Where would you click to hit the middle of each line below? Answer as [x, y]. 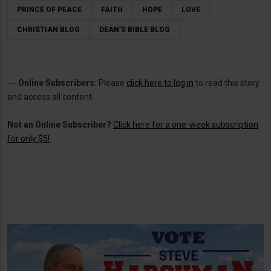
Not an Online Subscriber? [59, 124]
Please [112, 83]
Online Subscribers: [57, 83]
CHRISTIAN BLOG [48, 29]
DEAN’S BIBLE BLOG [135, 29]
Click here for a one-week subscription [186, 124]
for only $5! [28, 138]
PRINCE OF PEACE [49, 9]
